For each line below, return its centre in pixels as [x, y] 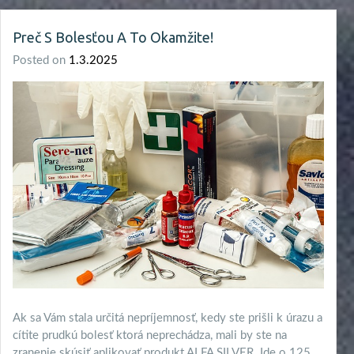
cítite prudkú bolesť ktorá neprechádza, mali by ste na [150, 335]
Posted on [41, 60]
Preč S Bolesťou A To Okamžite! [113, 37]
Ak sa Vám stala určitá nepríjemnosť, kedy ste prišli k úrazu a [168, 318]
